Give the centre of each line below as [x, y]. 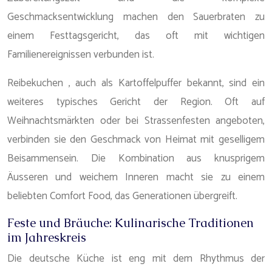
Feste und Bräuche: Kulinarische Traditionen [131, 223]
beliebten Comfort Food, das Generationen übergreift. [122, 196]
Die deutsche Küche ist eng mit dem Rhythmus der [136, 259]
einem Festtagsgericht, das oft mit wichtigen [136, 36]
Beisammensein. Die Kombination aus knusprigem [136, 158]
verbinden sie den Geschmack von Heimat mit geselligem [136, 140]
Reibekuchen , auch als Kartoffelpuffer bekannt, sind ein [136, 83]
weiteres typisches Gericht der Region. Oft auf [136, 102]
